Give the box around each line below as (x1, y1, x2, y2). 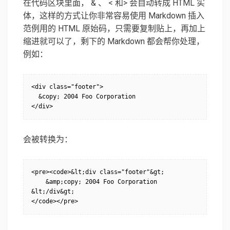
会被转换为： (23, 135, 72, 145)
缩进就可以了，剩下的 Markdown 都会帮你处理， (23, 36, 204, 47)
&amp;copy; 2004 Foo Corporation (31, 178, 157, 186)
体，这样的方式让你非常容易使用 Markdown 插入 (23, 11, 204, 21)
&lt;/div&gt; (31, 188, 74, 196)
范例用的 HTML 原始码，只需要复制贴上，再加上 (23, 24, 205, 34)
